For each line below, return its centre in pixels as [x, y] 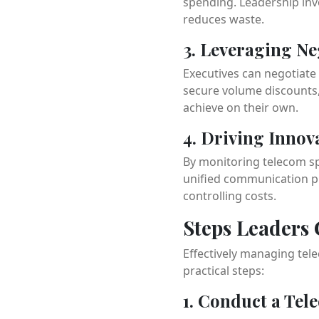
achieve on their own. [240, 107]
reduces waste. [223, 19]
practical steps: [223, 270]
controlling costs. [229, 195]
